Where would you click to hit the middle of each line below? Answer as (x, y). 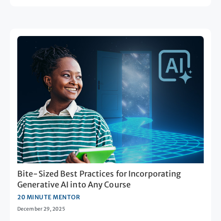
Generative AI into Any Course (74, 184)
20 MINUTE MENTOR (49, 197)
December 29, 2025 (41, 209)
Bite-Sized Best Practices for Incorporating (99, 173)
